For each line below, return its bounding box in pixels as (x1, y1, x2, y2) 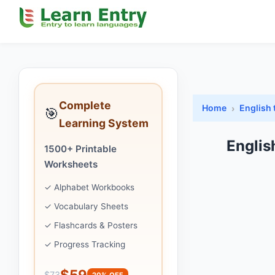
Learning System (59, 117, 149, 130)
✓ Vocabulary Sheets (44, 201, 128, 211)
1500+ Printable (44, 143, 117, 155)
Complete (59, 99, 111, 112)
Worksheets (44, 158, 98, 170)
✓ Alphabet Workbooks (44, 182, 134, 192)
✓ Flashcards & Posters (44, 220, 137, 230)
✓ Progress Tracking (44, 239, 125, 249)
